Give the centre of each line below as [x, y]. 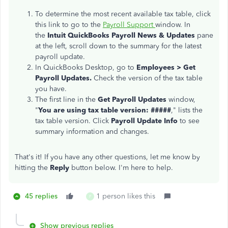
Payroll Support [129, 25]
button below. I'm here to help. [122, 168]
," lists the [187, 110]
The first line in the [66, 99]
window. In [173, 25]
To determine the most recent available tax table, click [123, 14]
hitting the [32, 168]
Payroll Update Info [144, 121]
